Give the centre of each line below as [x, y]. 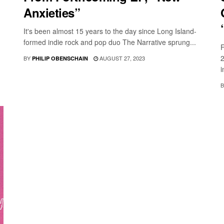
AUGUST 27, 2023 [122, 58]
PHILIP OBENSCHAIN [60, 58]
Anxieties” [52, 13]
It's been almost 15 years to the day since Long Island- [110, 31]
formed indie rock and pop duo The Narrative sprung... [110, 42]
